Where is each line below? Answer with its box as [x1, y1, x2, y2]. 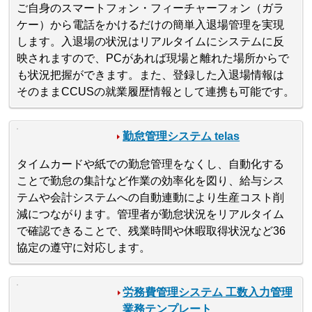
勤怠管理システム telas [123, 130, 240, 143]
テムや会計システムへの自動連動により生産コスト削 [17, 192, 285, 204]
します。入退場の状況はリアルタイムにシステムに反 [17, 36, 285, 48]
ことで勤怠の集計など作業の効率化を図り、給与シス [17, 175, 285, 187]
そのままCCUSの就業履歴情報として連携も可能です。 [17, 86, 295, 98]
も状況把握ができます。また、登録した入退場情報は [17, 69, 285, 81]
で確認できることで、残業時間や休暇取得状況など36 [17, 225, 286, 237]
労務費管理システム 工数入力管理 [123, 286, 293, 299]
